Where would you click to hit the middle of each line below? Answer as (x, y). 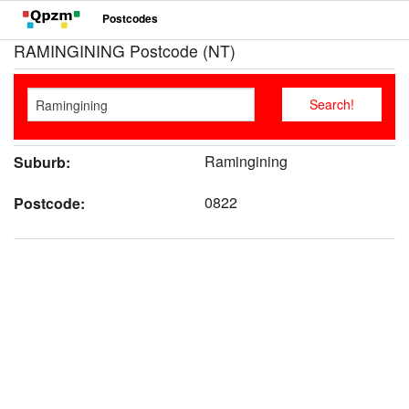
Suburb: (42, 163)
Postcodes (130, 19)
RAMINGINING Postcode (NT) (125, 51)
